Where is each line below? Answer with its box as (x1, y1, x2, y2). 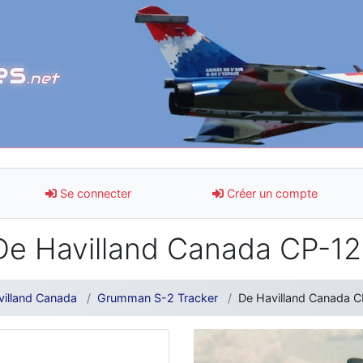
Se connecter (57, 186, 131, 200)
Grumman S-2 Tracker (97, 290, 218, 305)
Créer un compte (224, 186, 318, 200)
